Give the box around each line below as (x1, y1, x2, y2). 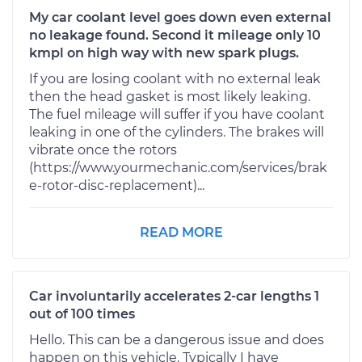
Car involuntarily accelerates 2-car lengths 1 (29, 288, 319, 304)
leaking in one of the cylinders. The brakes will (29, 124, 324, 140)
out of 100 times (29, 305, 135, 322)
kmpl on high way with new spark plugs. (29, 44, 299, 61)
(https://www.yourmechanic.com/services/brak (29, 159, 327, 175)
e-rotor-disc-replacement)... (29, 177, 204, 193)
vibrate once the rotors (29, 141, 177, 158)
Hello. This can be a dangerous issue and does (29, 331, 324, 347)
